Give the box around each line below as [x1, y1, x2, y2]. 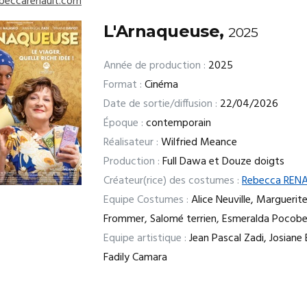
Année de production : [103, 57, 206, 75]
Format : [103, 76, 142, 94]
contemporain [143, 114, 211, 132]
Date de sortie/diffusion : [103, 95, 217, 113]
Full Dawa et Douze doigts [160, 153, 284, 171]
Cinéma [142, 76, 178, 94]
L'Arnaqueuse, [103, 21, 229, 41]
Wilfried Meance [158, 134, 237, 151]
